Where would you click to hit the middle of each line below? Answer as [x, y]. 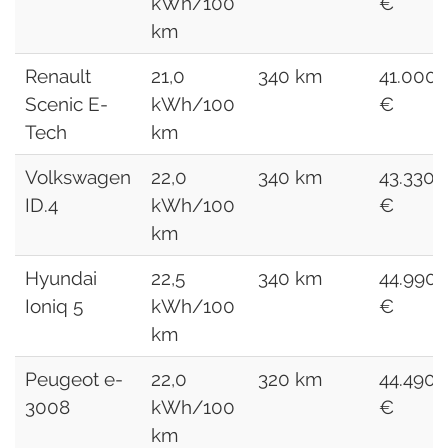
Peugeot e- [74, 378]
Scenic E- [66, 103]
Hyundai [61, 277]
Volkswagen [78, 176]
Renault [58, 75]
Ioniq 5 [54, 305]
